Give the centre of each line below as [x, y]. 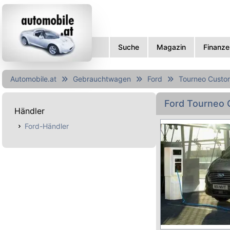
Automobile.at [33, 79]
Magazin [171, 47]
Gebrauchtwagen [102, 79]
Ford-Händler [47, 126]
